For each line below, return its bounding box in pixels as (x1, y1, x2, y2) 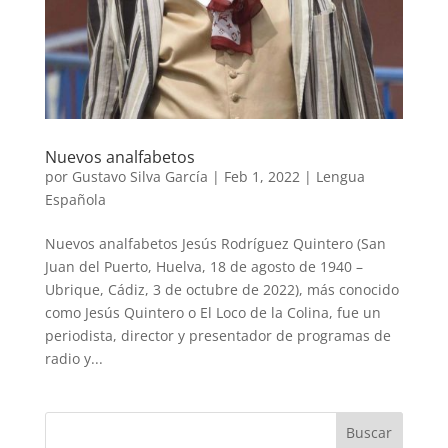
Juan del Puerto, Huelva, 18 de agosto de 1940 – (44, 257, 363, 277)
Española (44, 190, 106, 210)
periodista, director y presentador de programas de (44, 326, 391, 346)
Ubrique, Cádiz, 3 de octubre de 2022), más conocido (44, 280, 399, 300)
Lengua (315, 167, 365, 187)
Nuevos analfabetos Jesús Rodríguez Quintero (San (44, 234, 386, 254)
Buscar (346, 423, 393, 443)
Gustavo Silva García (71, 167, 208, 187)
